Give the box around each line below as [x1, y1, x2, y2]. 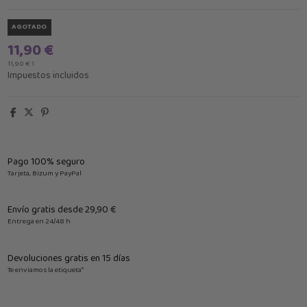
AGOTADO [12, 21, 47, 34]
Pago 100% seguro [7, 154, 85, 170]
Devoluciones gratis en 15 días [7, 250, 130, 266]
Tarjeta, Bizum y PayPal [7, 167, 82, 180]
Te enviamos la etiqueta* [7, 263, 84, 276]
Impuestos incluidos [7, 68, 89, 84]
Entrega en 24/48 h [7, 215, 71, 228]
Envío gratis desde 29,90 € [7, 202, 116, 218]
